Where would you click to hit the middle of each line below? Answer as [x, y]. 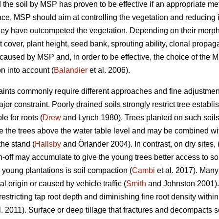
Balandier [71, 70]
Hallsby [48, 144]
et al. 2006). [109, 70]
